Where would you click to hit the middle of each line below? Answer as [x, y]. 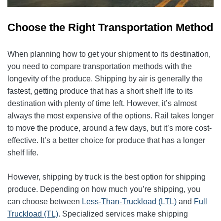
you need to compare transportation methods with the [100, 66]
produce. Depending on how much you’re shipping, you [104, 189]
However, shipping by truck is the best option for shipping [107, 177]
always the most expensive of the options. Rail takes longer [110, 115]
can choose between [45, 201]
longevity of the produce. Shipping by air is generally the [105, 78]
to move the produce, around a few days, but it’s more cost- [110, 128]
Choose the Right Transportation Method [110, 27]
